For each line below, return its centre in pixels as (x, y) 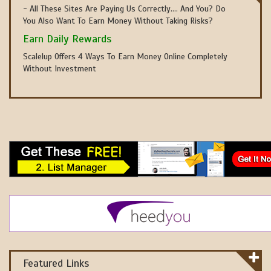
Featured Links (56, 263)
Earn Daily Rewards (67, 39)
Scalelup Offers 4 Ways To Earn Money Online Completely (125, 57)
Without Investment (60, 69)
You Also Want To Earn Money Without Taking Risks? (118, 21)
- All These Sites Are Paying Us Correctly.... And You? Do (124, 9)
